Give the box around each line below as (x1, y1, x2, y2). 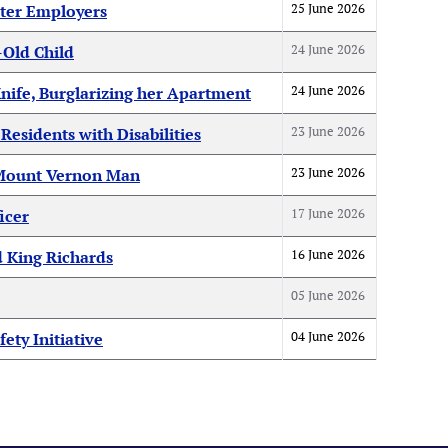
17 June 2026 (291, 204, 365, 222)
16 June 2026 (291, 245, 365, 263)
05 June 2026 (291, 286, 365, 304)
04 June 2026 (291, 327, 365, 345)
